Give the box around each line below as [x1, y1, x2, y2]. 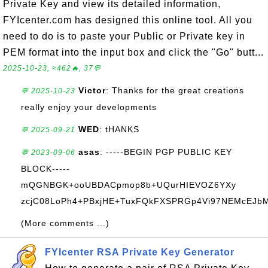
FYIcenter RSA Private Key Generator [45, 247, 234, 257]
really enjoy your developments [21, 102, 157, 112]
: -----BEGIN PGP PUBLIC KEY [100, 147, 232, 157]
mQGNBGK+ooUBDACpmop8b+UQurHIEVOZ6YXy [21, 180, 236, 190]
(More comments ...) [21, 218, 109, 228]
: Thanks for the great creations [106, 86, 244, 95]
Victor [78, 86, 106, 95]
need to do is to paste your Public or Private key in [3, 31, 245, 41]
